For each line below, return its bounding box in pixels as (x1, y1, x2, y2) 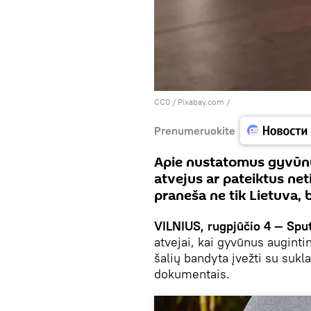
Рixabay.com (178, 96, 224, 107)
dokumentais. (154, 266, 230, 282)
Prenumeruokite (154, 123, 235, 137)
